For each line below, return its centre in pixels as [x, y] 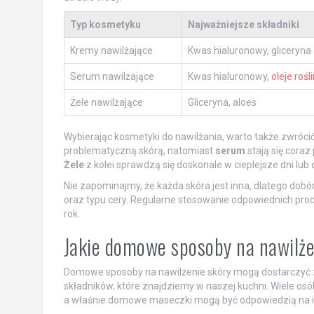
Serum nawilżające [112, 77]
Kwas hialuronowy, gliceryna [249, 51]
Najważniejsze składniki [243, 25]
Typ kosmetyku [105, 25]
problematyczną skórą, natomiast [139, 151]
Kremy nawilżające [111, 51]
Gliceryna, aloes [222, 103]
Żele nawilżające [106, 103]
